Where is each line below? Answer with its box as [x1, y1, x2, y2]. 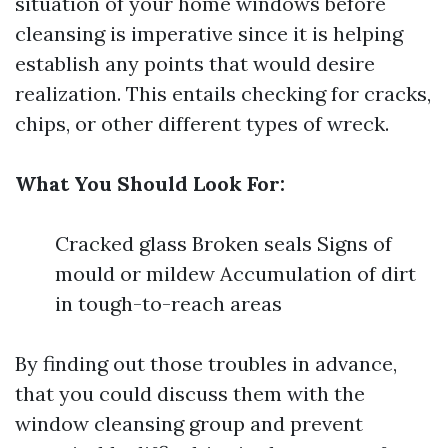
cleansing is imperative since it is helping [15, 21, 403, 46]
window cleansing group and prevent [15, 411, 363, 436]
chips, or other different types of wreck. [15, 111, 389, 136]
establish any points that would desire [15, 51, 375, 76]
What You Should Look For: [15, 171, 285, 196]
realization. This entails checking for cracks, [15, 81, 431, 106]
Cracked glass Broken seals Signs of [55, 231, 392, 256]
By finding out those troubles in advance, [15, 351, 397, 376]
